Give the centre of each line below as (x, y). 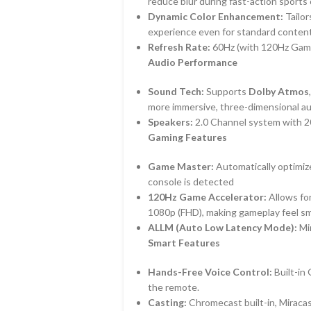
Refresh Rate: (180, 47)
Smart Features (184, 243)
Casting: (167, 302)
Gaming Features (187, 137)
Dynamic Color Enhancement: (215, 16)
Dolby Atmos (278, 91)
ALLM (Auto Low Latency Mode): (222, 227)
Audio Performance (192, 62)
